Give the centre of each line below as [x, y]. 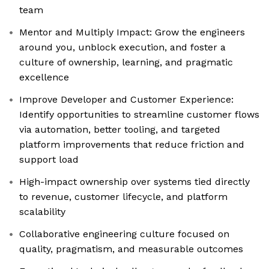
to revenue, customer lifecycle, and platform [123, 197]
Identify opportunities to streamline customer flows [139, 115]
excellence [44, 77]
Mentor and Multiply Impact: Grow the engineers [132, 32]
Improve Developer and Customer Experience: [126, 100]
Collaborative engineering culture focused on [124, 234]
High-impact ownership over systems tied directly [134, 182]
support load [49, 160]
